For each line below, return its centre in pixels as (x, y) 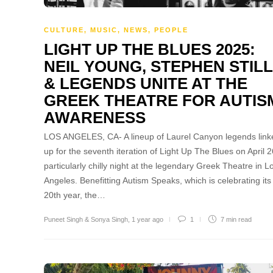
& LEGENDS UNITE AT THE (146, 83)
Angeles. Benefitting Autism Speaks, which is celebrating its (158, 180)
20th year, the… (75, 195)
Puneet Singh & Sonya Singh (86, 219)
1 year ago (147, 219)
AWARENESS (95, 117)
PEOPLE (171, 30)
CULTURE (64, 30)
